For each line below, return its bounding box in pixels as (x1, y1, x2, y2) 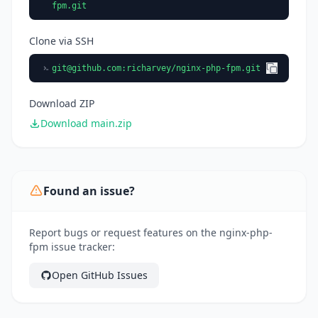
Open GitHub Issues (52, 268, 148, 283)
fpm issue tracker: (29, 240, 115, 254)
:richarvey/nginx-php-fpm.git (121, 63, 261, 74)
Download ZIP (29, 97, 94, 111)
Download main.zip (40, 116, 132, 131)
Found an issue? (43, 183, 135, 199)
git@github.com (52, 63, 121, 74)
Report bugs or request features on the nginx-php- (29, 226, 273, 240)
